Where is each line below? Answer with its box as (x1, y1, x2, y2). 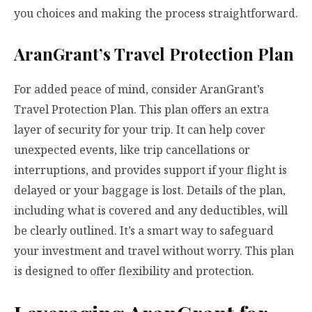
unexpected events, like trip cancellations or (14, 142, 250, 158)
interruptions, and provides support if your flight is (14, 162, 287, 178)
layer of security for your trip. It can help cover (14, 122, 265, 138)
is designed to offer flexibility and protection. (14, 263, 254, 279)
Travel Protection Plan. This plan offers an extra (14, 102, 269, 118)
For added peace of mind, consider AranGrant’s (14, 81, 264, 97)
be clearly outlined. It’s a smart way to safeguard (14, 223, 274, 239)
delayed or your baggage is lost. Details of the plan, (14, 182, 286, 198)
